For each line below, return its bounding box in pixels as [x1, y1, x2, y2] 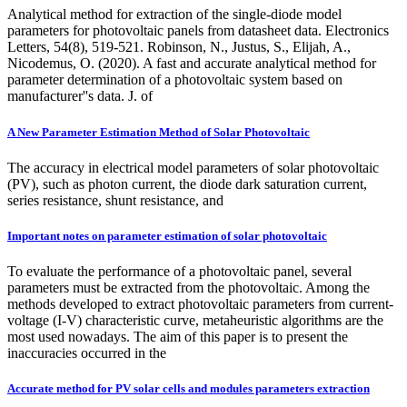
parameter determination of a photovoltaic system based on [7, 72, 342, 88]
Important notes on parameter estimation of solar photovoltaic [7, 228, 327, 243]
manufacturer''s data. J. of [7, 88, 153, 104]
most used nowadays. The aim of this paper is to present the [7, 329, 348, 345]
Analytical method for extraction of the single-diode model [7, 6, 342, 23]
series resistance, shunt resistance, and [7, 192, 223, 208]
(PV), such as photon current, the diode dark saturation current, [7, 175, 367, 192]
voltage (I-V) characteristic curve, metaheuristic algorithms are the [7, 313, 383, 329]
